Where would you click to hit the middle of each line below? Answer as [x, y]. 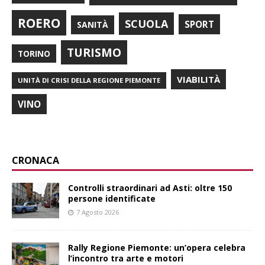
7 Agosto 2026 [98, 212]
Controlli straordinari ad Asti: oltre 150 [150, 188]
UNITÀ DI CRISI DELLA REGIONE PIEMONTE [89, 80]
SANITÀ [93, 24]
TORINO [34, 53]
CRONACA [35, 160]
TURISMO [94, 52]
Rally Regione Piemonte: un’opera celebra [157, 247]
